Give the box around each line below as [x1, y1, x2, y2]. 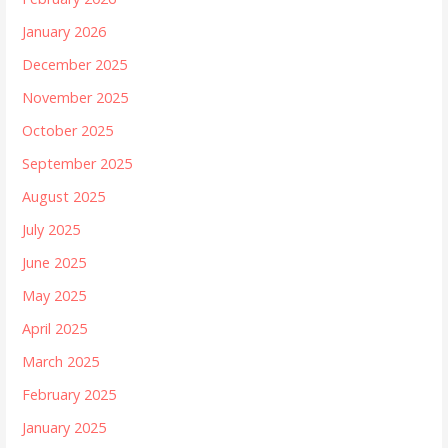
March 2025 [22, 352, 100, 372]
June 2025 [22, 253, 87, 273]
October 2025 [22, 121, 114, 141]
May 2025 [22, 286, 87, 306]
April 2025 [22, 319, 88, 339]
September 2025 [22, 154, 133, 174]
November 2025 [22, 88, 129, 108]
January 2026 [22, 22, 107, 42]
